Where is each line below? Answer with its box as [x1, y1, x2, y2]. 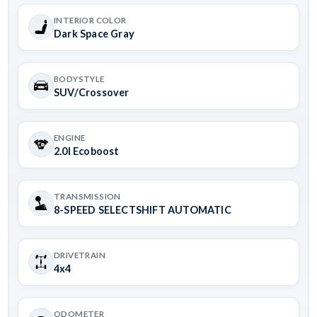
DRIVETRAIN [54, 250, 106, 260]
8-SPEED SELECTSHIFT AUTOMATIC [54, 203, 231, 216]
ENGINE [54, 132, 86, 142]
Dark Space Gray [54, 27, 134, 40]
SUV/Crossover [54, 86, 129, 98]
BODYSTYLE [54, 74, 105, 83]
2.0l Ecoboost [54, 144, 120, 157]
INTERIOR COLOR [54, 15, 127, 25]
